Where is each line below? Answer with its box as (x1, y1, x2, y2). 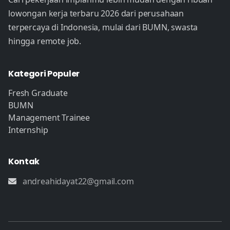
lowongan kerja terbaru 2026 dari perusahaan (8, 7, 184, 19)
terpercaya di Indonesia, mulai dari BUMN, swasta (8, 21, 198, 33)
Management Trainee (8, 111, 90, 123)
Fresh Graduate (8, 87, 68, 99)
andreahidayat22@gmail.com (22, 175, 134, 187)
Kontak (8, 155, 40, 167)
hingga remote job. (8, 35, 82, 47)
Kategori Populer (8, 67, 80, 80)
